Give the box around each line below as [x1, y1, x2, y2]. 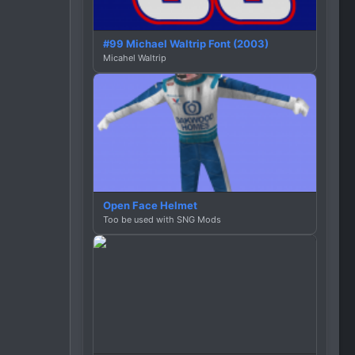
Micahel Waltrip [103, 52, 166, 63]
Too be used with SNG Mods [103, 213, 221, 225]
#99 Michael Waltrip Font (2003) [103, 36, 269, 50]
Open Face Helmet [103, 198, 197, 212]
